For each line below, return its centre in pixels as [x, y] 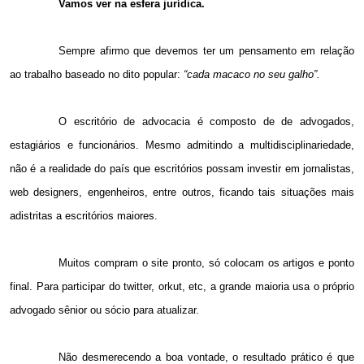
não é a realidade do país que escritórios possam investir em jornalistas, [182, 169]
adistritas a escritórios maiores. [84, 216]
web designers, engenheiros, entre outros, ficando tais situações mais [182, 193]
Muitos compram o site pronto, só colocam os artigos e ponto [206, 263]
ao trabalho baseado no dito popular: [97, 75]
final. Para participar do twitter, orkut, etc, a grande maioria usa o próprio [182, 287]
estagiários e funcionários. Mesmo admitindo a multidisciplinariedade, [182, 145]
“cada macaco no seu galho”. [252, 75]
